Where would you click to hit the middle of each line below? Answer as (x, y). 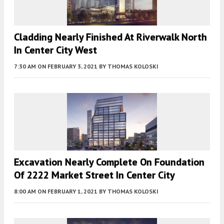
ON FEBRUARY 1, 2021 (67, 191)
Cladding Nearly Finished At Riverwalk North (110, 37)
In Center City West (55, 50)
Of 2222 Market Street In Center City (94, 175)
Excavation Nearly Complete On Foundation (109, 162)
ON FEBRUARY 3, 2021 (67, 66)
